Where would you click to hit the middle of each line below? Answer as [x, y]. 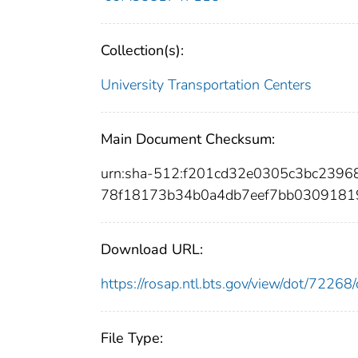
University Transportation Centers [206, 85]
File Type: [132, 338]
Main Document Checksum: [188, 139]
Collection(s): [142, 51]
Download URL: [152, 250]
